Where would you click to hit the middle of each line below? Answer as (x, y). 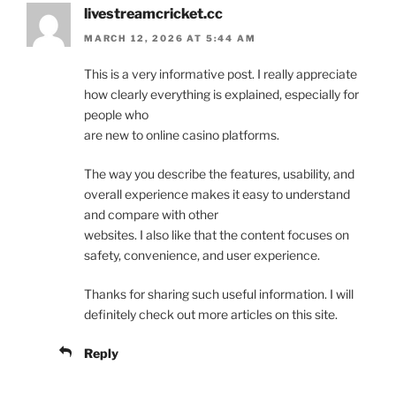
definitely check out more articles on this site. (211, 315)
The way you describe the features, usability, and (219, 174)
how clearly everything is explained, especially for (221, 95)
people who (116, 115)
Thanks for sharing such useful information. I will (219, 294)
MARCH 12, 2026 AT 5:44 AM (170, 38)
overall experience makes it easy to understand (217, 194)
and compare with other (151, 215)
